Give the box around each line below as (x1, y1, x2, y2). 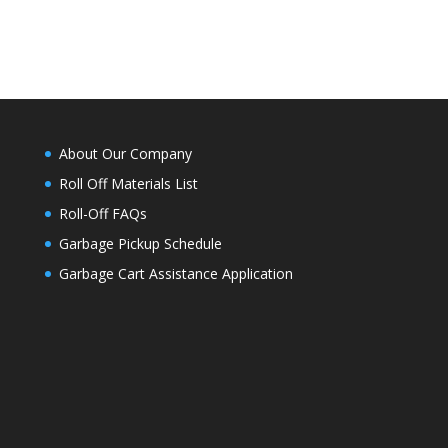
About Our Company (58, 144, 192, 164)
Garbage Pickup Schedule (58, 234, 222, 254)
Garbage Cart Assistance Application (58, 264, 293, 284)
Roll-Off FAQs (58, 204, 147, 224)
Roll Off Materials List (58, 174, 198, 194)
